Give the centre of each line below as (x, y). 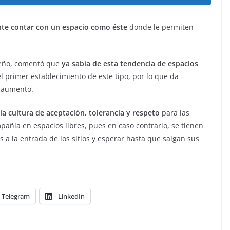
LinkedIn (71, 196)
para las (175, 113)
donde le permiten (160, 27)
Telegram (16, 196)
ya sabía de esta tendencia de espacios (129, 63)
